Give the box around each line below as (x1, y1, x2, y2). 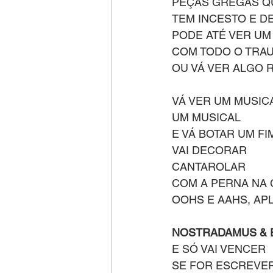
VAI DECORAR (172, 144, 247, 157)
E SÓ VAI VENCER (172, 243, 269, 255)
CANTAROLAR (172, 160, 249, 173)
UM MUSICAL (172, 111, 241, 124)
